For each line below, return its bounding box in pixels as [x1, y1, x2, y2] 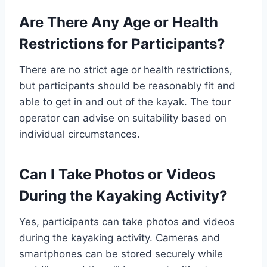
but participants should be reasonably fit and [19, 80, 235, 92]
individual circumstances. [19, 128, 140, 141]
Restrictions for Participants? [19, 35, 225, 53]
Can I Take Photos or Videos [19, 166, 215, 184]
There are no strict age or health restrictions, [19, 64, 232, 76]
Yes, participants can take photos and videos [19, 216, 235, 228]
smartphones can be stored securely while [19, 248, 223, 260]
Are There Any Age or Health [19, 14, 218, 32]
